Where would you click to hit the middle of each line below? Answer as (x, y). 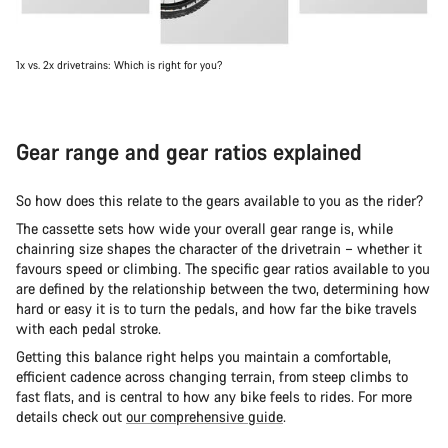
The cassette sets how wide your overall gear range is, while (204, 229)
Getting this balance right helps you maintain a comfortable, (203, 357)
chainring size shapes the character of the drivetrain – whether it (219, 249)
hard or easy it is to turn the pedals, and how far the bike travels (216, 309)
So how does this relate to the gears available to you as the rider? (219, 201)
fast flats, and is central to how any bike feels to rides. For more (214, 397)
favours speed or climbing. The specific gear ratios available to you (223, 269)
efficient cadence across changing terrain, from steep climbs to (212, 377)
